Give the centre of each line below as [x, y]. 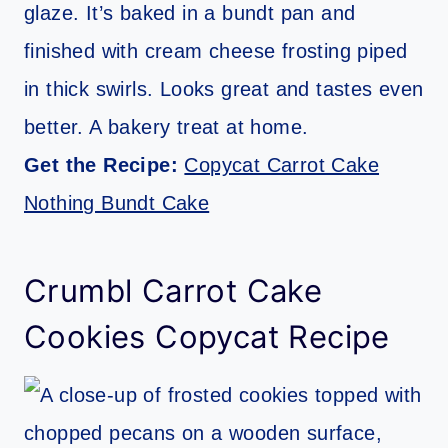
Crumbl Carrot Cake [173, 291]
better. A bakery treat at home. [166, 126]
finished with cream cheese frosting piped [216, 50]
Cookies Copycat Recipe [207, 337]
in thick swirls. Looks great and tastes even [224, 88]
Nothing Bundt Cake [117, 202]
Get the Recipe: [104, 164]
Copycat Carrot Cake [282, 164]
